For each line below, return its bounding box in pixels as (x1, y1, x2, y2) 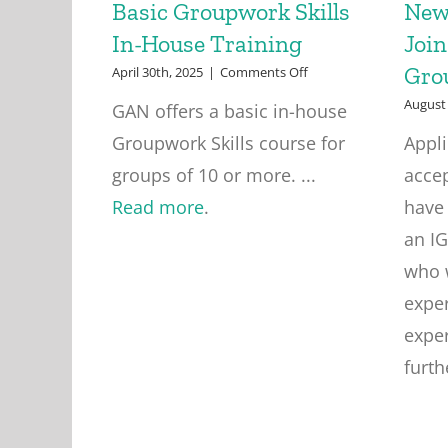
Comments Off (219, 63, 308, 81)
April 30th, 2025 (111, 63, 203, 81)
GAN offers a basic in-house (111, 99, 347, 123)
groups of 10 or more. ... (111, 163, 316, 187)
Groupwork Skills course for (111, 131, 345, 155)
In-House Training (111, 29, 302, 58)
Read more (111, 195, 204, 219)
